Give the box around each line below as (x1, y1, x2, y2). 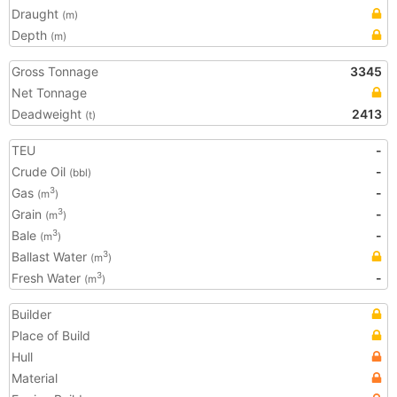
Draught (12, 6, 62, 21)
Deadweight (12, 106, 85, 121)
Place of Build (12, 328, 90, 343)
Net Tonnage (12, 85, 87, 100)
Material (12, 370, 58, 385)
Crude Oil (12, 164, 69, 179)
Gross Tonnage (12, 64, 98, 79)
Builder (12, 307, 51, 322)
